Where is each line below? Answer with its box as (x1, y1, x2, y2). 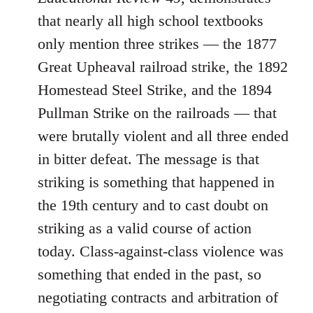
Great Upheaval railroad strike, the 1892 (38, 58, 288, 76)
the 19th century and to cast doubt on (38, 196, 268, 214)
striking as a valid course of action (38, 219, 252, 238)
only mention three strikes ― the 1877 (38, 35, 277, 53)
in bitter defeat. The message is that (38, 150, 259, 168)
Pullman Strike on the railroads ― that (38, 104, 277, 122)
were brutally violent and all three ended (38, 127, 289, 145)
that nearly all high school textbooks (38, 12, 263, 30)
